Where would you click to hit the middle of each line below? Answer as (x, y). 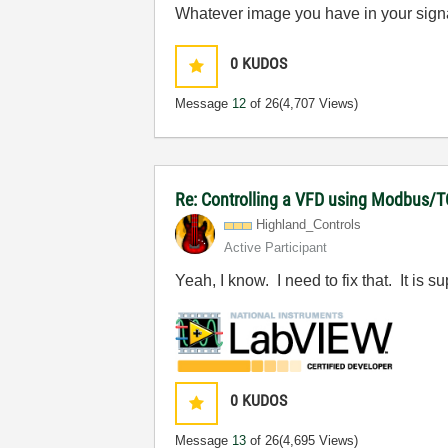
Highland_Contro (304, 225)
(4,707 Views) (319, 104)
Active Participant (276, 248)
